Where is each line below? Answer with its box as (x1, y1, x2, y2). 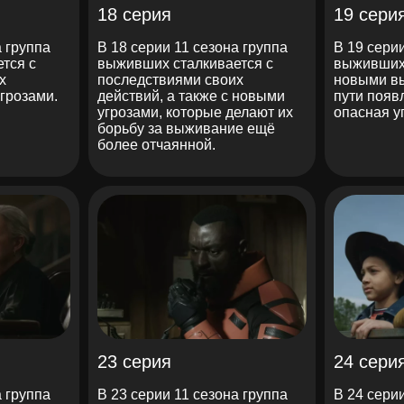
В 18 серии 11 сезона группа (96, 39, 288, 55)
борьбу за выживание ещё (96, 120, 275, 136)
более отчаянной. (96, 136, 216, 152)
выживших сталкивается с (96, 55, 273, 71)
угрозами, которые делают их (96, 104, 293, 120)
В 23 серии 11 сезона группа (96, 386, 288, 402)
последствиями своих (96, 71, 243, 87)
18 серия (96, 4, 171, 24)
